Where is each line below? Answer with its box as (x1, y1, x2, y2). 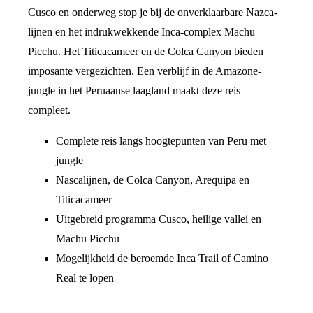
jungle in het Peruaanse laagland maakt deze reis (28, 85, 240, 97)
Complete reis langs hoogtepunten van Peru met (56, 135, 266, 147)
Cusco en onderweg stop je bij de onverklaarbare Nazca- (28, 6, 277, 19)
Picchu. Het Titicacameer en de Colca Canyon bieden (28, 45, 263, 58)
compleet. (28, 104, 71, 117)
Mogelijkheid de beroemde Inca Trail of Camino (56, 252, 268, 265)
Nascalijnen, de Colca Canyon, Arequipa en (56, 174, 249, 187)
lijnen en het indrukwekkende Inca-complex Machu (28, 26, 255, 38)
